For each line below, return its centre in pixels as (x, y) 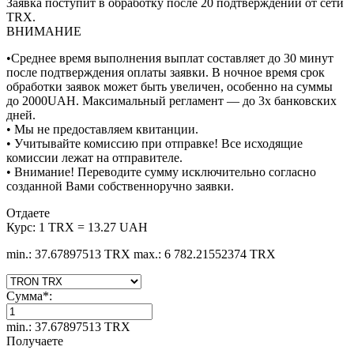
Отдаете (28, 213)
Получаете (35, 341)
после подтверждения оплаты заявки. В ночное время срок (166, 73)
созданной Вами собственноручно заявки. (120, 186)
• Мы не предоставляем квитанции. (102, 130)
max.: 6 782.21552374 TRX (205, 254)
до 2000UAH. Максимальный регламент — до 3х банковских (171, 101)
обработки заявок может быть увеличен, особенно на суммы (169, 87)
